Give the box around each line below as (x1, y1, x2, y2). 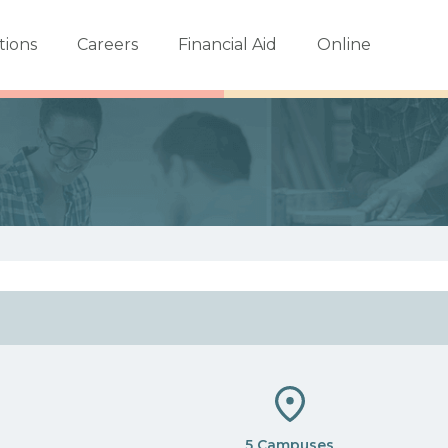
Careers (76, 35, 138, 54)
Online (316, 35, 371, 54)
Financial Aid (177, 35, 277, 54)
